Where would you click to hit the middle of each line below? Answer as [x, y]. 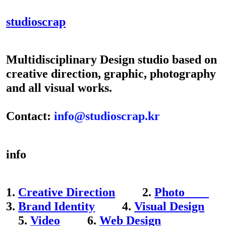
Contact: [30, 116]
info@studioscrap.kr [107, 116]
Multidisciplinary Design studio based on [112, 60]
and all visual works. [59, 88]
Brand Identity [57, 206]
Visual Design [169, 206]
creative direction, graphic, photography [111, 74]
